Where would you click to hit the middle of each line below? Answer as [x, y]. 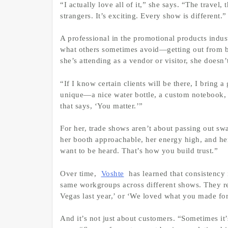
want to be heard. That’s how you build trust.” [139, 151]
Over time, [79, 173]
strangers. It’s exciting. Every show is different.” [143, 16]
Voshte [112, 173]
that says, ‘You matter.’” [102, 106]
